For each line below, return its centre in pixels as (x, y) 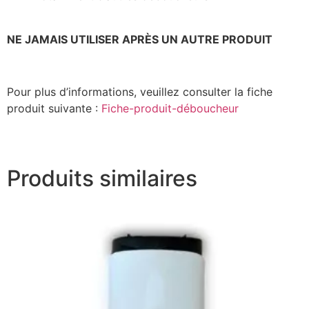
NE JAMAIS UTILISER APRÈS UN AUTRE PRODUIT (140, 39)
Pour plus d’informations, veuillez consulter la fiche (140, 92)
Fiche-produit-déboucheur (170, 109)
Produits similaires (102, 178)
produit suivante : (54, 109)
